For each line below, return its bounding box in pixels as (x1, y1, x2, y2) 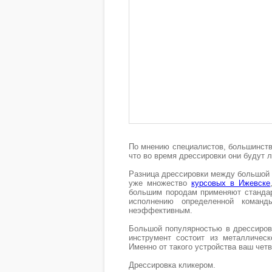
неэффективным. (129, 206, 192, 215)
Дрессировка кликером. (129, 260, 216, 270)
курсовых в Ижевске (191, 178, 271, 188)
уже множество (129, 178, 192, 188)
